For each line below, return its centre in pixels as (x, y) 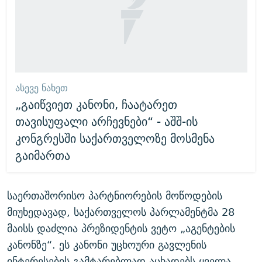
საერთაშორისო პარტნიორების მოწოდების (115, 195)
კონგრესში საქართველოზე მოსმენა (115, 139)
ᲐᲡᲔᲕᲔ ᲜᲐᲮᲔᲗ (41, 88)
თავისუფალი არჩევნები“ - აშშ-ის (106, 122)
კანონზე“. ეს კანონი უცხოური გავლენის (107, 244)
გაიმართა (42, 156)
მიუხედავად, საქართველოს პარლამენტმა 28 (121, 212)
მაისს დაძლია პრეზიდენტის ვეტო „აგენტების (121, 228)
